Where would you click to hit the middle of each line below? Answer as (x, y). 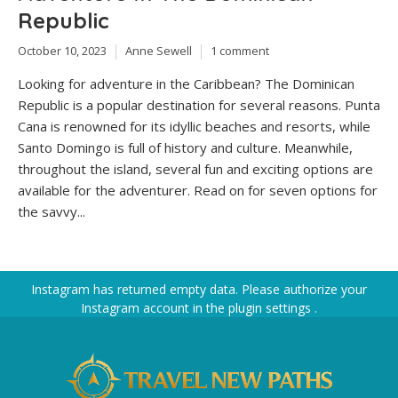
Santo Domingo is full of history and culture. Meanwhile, (185, 147)
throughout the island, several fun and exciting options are (195, 168)
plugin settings (271, 307)
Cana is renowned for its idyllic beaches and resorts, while (194, 126)
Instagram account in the (155, 307)
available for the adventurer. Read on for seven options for (198, 190)
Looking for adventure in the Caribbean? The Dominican (186, 83)
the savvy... (52, 211)
